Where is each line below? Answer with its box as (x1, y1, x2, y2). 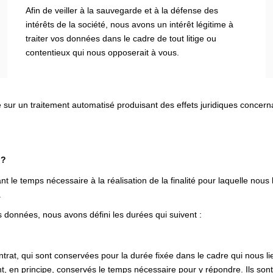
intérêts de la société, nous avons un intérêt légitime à (26, 19, 234, 29)
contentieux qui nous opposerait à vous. (26, 47, 180, 57)
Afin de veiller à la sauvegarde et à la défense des (26, 5, 219, 15)
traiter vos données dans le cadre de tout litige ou (26, 33, 217, 43)
